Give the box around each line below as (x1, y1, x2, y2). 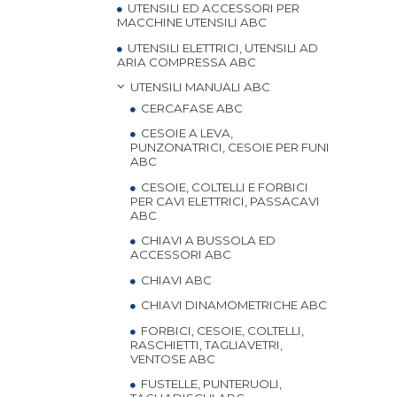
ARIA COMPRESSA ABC (117, 54, 256, 69)
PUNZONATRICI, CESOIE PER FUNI (130, 140, 330, 154)
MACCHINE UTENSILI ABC (117, 15, 267, 29)
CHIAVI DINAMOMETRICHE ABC (138, 298, 327, 312)
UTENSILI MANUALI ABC (128, 80, 270, 94)
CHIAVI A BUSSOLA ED (138, 233, 276, 247)
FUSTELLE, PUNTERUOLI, (138, 377, 282, 391)
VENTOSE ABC (130, 351, 215, 366)
